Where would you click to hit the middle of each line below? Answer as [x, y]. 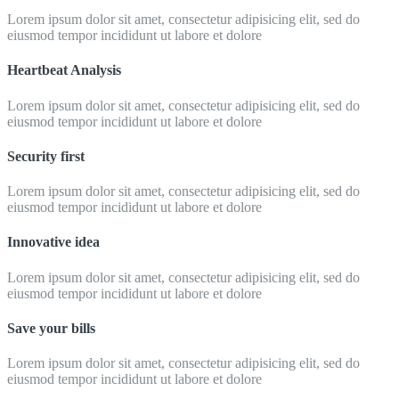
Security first [46, 156]
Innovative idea [53, 242]
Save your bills [51, 328]
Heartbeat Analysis [64, 70]
